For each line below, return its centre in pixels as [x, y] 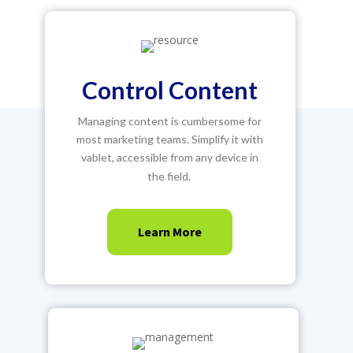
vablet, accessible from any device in [170, 157]
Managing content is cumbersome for [170, 121]
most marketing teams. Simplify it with [170, 139]
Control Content [170, 90]
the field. [169, 176]
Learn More [170, 232]
